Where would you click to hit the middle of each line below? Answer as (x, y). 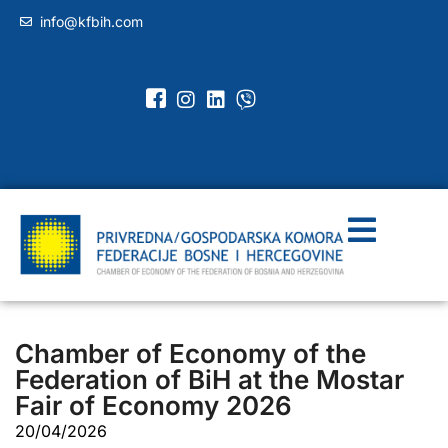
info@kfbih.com (91, 21)
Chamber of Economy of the (190, 353)
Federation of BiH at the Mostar (209, 379)
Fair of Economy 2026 (153, 405)
